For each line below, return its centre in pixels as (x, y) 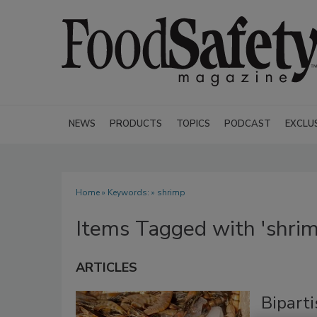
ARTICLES (106, 267)
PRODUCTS (136, 124)
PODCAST (248, 124)
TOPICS (193, 124)
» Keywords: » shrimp (143, 192)
